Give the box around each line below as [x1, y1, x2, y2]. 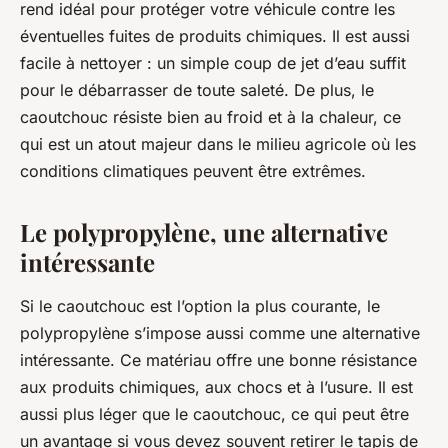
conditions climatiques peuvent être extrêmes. [20, 161, 366, 181]
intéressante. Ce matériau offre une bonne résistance [20, 350, 417, 370]
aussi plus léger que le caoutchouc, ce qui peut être [20, 404, 409, 424]
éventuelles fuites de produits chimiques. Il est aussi [20, 26, 410, 46]
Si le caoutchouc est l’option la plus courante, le [20, 296, 380, 316]
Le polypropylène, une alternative [20, 216, 388, 248]
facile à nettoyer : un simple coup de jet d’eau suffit [20, 53, 406, 73]
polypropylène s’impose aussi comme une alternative [20, 323, 420, 343]
